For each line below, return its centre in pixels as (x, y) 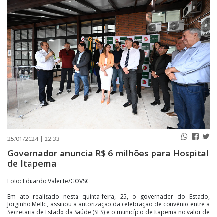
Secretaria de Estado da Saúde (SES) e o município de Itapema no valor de (108, 212)
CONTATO (84, 22)
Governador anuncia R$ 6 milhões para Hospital (108, 153)
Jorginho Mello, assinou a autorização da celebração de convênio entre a (108, 204)
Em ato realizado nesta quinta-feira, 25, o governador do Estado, (108, 196)
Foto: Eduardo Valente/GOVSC (48, 181)
